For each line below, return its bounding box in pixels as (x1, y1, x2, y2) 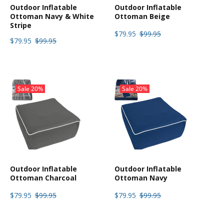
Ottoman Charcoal (10, 173, 76, 183)
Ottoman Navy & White (10, 11, 94, 21)
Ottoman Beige (114, 11, 170, 21)
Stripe (10, 20, 31, 30)
